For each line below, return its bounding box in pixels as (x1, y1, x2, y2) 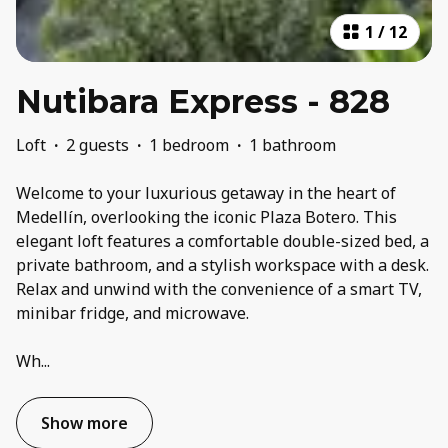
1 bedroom (149, 134, 229, 157)
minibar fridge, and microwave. (16, 302, 249, 325)
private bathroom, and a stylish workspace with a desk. (16, 254, 429, 277)
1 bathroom (249, 134, 336, 157)
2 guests (66, 134, 129, 157)
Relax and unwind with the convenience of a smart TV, (16, 278, 422, 301)
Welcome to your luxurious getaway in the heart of (16, 182, 396, 205)
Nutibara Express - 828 (16, 82, 390, 122)
